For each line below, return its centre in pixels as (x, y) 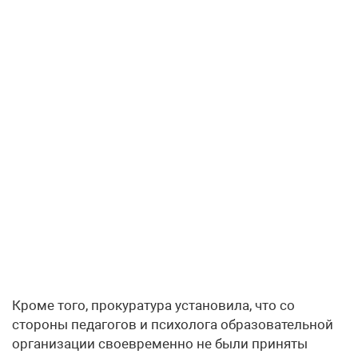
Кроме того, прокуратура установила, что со (153, 305)
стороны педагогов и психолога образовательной (173, 324)
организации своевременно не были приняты (160, 343)
